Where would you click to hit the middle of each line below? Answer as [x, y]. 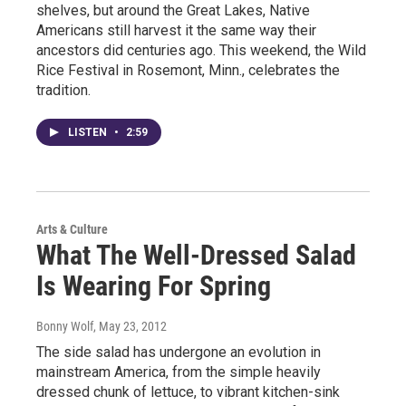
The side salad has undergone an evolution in [179, 352]
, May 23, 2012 [130, 326]
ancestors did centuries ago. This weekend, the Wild [201, 50]
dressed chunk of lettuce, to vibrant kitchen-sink [188, 392]
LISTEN [89, 132]
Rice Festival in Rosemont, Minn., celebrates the [188, 70]
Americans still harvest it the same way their [176, 30]
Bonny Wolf [65, 326]
